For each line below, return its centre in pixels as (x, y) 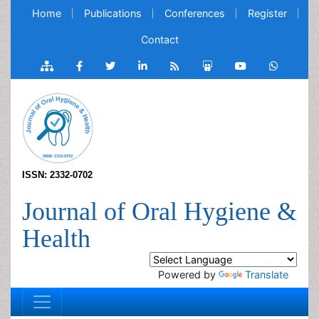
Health (56, 239)
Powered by (188, 274)
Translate (267, 274)
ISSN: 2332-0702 (57, 175)
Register (267, 13)
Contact (159, 40)
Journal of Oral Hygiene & (159, 211)
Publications (113, 13)
